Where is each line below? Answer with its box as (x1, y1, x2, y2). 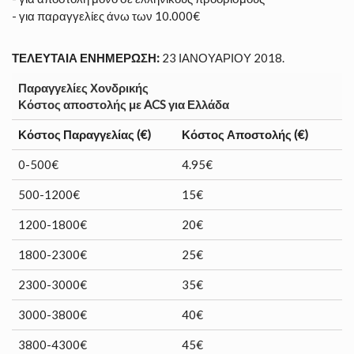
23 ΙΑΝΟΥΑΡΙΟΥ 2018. (160, 51, 284, 65)
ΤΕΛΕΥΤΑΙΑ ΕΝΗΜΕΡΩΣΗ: (12, 51, 160, 65)
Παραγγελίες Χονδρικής (18, 81, 149, 95)
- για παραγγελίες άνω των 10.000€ (12, 9, 200, 23)
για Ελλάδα (166, 97, 229, 111)
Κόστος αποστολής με (18, 97, 144, 111)
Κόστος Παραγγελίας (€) (18, 127, 151, 141)
